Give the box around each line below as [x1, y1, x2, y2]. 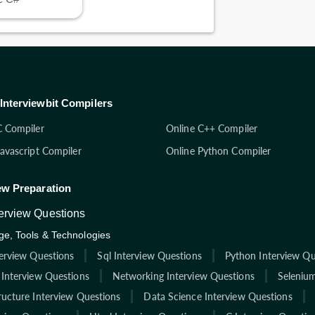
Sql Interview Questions [97, 249, 202, 262]
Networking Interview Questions [112, 269, 255, 282]
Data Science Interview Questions [143, 290, 292, 302]
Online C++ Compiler [166, 122, 257, 134]
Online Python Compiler [166, 144, 271, 157]
